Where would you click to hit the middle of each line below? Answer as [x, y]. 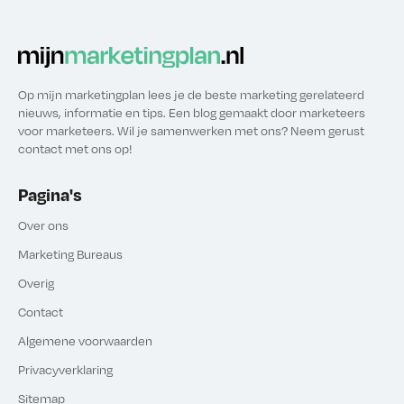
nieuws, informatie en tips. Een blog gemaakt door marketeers [192, 113]
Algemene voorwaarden [85, 340]
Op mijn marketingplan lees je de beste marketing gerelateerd [191, 95]
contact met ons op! [75, 149]
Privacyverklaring [65, 369]
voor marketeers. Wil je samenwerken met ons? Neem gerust [191, 131]
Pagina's [50, 194]
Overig [36, 282]
